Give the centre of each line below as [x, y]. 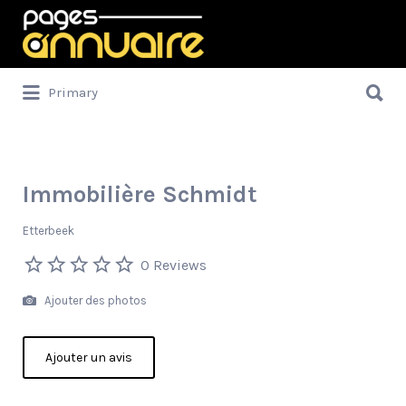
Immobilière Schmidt [140, 194]
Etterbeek [48, 231]
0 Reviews [174, 265]
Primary [73, 93]
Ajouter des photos [94, 300]
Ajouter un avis [89, 358]
